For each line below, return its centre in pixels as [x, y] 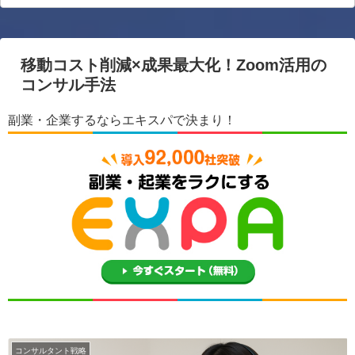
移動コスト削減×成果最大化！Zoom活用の [174, 65]
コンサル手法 [68, 85]
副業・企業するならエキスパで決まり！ [122, 120]
